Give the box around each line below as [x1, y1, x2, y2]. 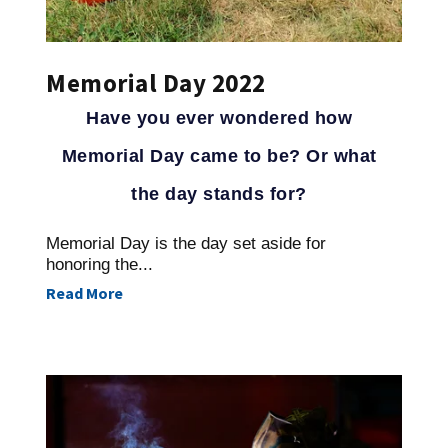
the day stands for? [131, 184, 307, 205]
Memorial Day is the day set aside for [46, 234, 326, 254]
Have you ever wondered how [86, 108, 352, 129]
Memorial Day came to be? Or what [61, 146, 377, 167]
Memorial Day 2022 [46, 67, 266, 100]
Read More [46, 283, 123, 304]
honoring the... [46, 255, 153, 275]
